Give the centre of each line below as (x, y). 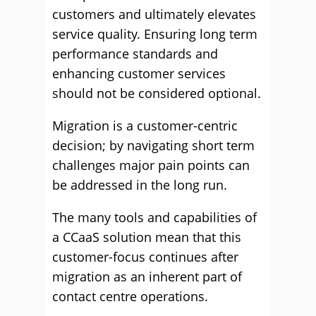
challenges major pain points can (151, 165)
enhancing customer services (139, 73)
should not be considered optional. (157, 93)
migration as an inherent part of (147, 276)
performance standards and (135, 54)
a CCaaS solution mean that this (147, 237)
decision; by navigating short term (153, 145)
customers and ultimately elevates (154, 14)
